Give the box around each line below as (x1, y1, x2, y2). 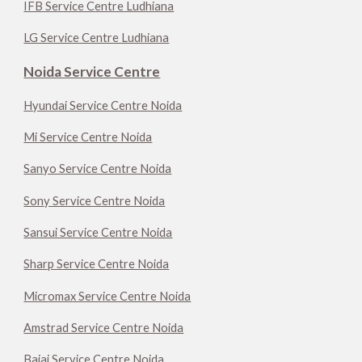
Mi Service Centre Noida (23, 129, 153, 144)
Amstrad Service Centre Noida (23, 320, 184, 335)
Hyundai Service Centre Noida (23, 98, 183, 112)
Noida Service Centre (23, 63, 161, 81)
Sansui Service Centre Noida (23, 225, 173, 239)
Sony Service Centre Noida (23, 193, 166, 208)
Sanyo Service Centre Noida (23, 162, 172, 176)
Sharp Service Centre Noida (23, 257, 170, 271)
